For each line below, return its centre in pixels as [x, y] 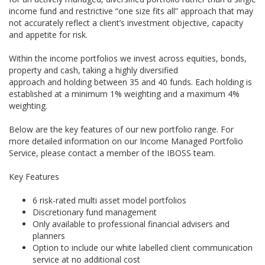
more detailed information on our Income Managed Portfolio [126, 141]
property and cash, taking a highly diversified [93, 70]
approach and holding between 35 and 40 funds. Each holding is [130, 82]
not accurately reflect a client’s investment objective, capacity [126, 22]
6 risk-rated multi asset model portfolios [109, 200]
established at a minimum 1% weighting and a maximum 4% [124, 93]
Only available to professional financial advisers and [131, 224]
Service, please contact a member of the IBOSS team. [112, 153]
